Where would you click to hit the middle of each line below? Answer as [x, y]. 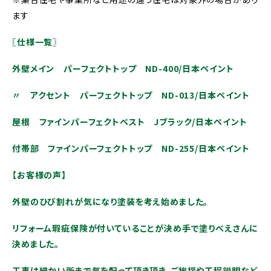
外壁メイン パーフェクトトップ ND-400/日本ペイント [123, 69]
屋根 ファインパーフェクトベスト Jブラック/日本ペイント [130, 122]
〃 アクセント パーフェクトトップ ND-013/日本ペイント [131, 95]
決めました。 [36, 244]
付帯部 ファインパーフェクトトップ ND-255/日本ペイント [131, 149]
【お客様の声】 [39, 175]
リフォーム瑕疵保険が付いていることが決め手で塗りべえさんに [135, 228]
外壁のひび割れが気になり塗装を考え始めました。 [110, 202]
